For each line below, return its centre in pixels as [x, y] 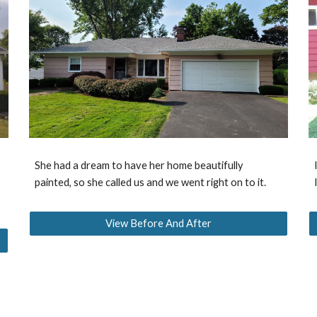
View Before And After [158, 224]
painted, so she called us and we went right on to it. [151, 183]
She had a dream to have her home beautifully [139, 166]
